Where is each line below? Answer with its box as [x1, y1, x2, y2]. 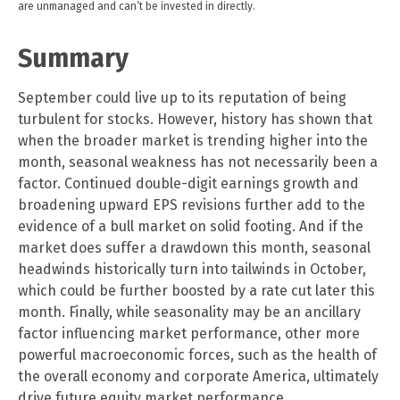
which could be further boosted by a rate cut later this [18, 281, 375, 299]
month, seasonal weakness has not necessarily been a [18, 153, 378, 171]
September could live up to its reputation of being [18, 88, 346, 106]
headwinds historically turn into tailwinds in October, [18, 260, 366, 278]
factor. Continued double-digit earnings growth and [18, 174, 359, 192]
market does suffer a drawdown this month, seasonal [18, 238, 371, 256]
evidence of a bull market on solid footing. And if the [18, 217, 363, 235]
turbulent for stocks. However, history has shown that [18, 110, 372, 128]
